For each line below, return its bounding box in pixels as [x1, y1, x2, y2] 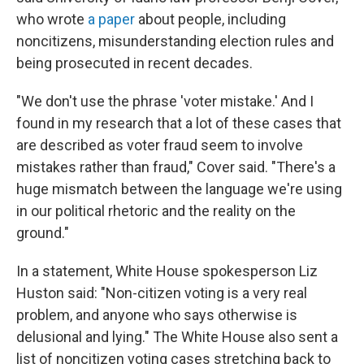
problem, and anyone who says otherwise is [16, 306, 297, 323]
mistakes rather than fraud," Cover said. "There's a [16, 158, 336, 175]
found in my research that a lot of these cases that [16, 115, 341, 132]
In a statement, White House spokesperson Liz [16, 262, 318, 279]
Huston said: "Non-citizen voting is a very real [16, 284, 307, 301]
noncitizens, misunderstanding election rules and [16, 32, 334, 50]
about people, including [135, 11, 286, 28]
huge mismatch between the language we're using [16, 180, 342, 197]
